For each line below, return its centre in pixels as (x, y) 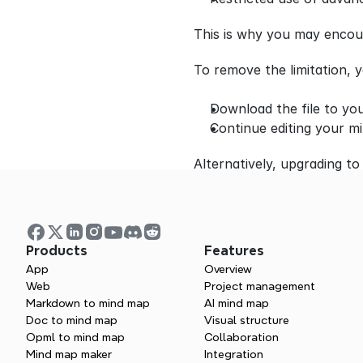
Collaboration (241, 337)
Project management (260, 286)
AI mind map (237, 303)
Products (57, 251)
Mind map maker (69, 354)
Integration (234, 354)
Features (234, 251)
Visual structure (247, 320)
